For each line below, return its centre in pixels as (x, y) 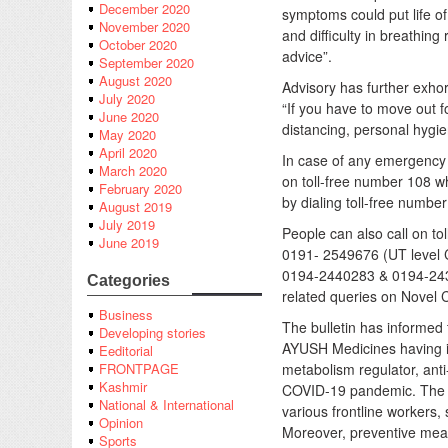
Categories (128, 281)
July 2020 (127, 99)
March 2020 (133, 171)
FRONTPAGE (139, 369)
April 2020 (128, 153)
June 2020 (129, 117)
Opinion (121, 423)
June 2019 (129, 243)
